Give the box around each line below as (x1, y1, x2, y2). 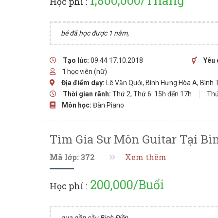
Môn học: (62, 101, 91, 109)
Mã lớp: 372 (50, 152, 95, 162)
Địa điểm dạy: (61, 79, 105, 87)
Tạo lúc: (63, 56, 89, 64)
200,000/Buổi (87, 177, 164, 193)
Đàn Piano (93, 101, 124, 109)
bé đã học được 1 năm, (61, 29, 129, 37)
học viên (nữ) (66, 68, 107, 75)
